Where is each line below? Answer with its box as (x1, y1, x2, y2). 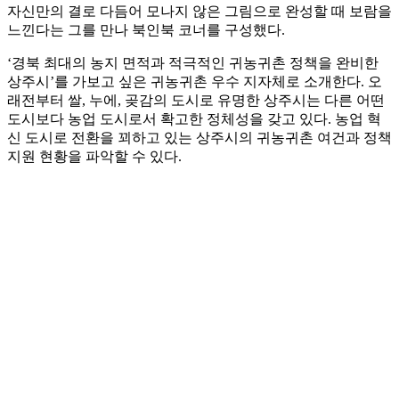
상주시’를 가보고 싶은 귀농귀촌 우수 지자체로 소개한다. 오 (7, 74, 382, 90)
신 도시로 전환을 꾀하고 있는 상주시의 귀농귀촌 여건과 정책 (7, 130, 392, 146)
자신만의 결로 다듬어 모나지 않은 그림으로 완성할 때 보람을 (7, 4, 392, 20)
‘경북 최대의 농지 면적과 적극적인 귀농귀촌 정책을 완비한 (7, 55, 379, 71)
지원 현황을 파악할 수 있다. (7, 149, 182, 165)
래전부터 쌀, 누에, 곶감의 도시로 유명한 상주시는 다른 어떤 (7, 93, 385, 109)
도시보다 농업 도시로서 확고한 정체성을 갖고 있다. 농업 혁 (7, 111, 381, 127)
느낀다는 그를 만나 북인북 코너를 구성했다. (7, 22, 285, 38)
